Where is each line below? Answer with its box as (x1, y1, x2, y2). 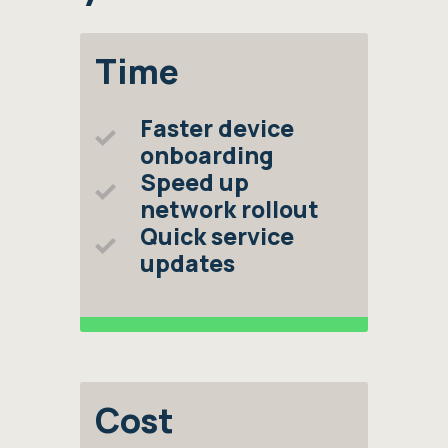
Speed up (140, 166, 249, 198)
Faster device (140, 112, 294, 144)
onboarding (140, 139, 274, 171)
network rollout (140, 193, 319, 225)
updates (140, 247, 235, 279)
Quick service (140, 220, 294, 252)
